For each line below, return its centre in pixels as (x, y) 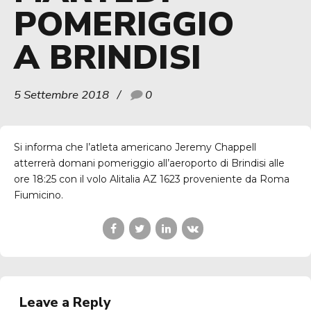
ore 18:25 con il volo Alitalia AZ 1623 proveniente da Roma (152, 179)
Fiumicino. (39, 195)
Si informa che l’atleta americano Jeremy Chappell (135, 148)
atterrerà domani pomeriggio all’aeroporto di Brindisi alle (149, 163)
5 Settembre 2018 (61, 95)
